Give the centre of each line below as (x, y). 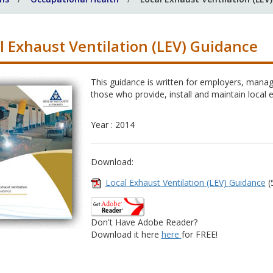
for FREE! (199, 234)
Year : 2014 (112, 125)
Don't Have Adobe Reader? (144, 222)
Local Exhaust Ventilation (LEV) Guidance (185, 183)
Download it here (126, 234)
